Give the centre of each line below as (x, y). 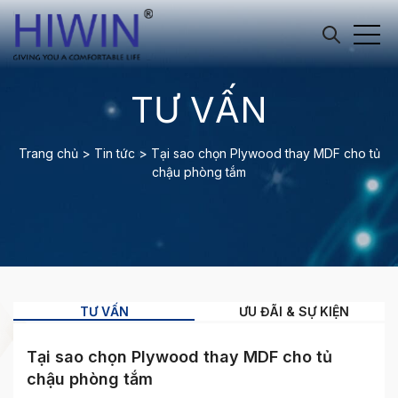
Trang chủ (48, 153)
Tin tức (114, 153)
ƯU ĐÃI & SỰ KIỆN (294, 311)
